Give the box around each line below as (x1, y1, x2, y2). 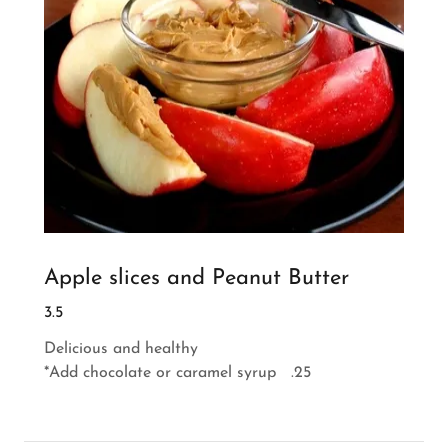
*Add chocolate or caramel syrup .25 (44, 364, 311, 381)
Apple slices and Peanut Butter (44, 267, 349, 290)
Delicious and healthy (44, 340, 203, 357)
